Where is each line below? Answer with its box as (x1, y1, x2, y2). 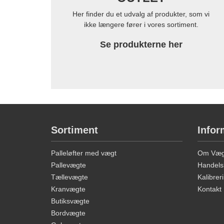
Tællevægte (51, 173, 88, 181)
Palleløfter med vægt (51, 149, 116, 157)
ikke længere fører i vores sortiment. (83, 20, 198, 29)
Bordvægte (51, 209, 85, 217)
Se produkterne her (99, 39, 182, 50)
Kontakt (197, 185, 221, 193)
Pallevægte (51, 161, 86, 169)
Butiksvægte (51, 197, 89, 205)
